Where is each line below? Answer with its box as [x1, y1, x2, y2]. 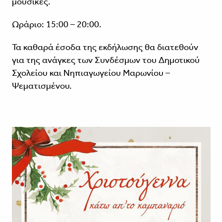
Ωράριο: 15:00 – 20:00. [11, 19, 102, 30]
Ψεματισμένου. [11, 80, 72, 92]
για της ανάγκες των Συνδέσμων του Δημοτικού [11, 55, 200, 66]
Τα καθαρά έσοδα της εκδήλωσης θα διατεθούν [11, 42, 198, 53]
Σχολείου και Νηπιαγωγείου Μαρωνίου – [11, 67, 170, 79]
